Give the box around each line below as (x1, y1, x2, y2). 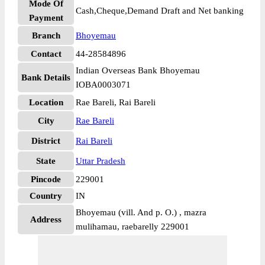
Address (30, 215, 62, 224)
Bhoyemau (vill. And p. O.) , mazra (76, 208, 206, 217)
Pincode (31, 174, 61, 184)
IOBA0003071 (76, 80, 131, 89)
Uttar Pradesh (76, 156, 125, 166)
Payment (28, 13, 63, 22)
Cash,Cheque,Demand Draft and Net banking (76, 6, 244, 15)
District (31, 136, 60, 146)
